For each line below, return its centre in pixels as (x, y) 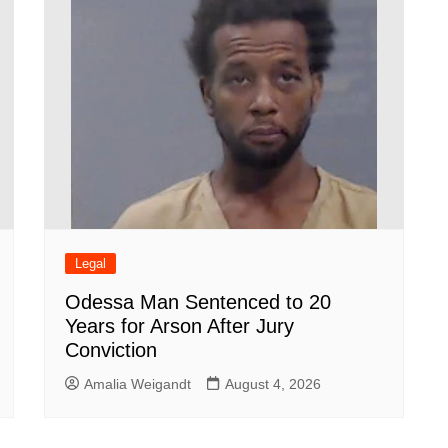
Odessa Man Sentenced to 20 (198, 302)
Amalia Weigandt (137, 384)
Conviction (111, 350)
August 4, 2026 (273, 384)
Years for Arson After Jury (179, 326)
